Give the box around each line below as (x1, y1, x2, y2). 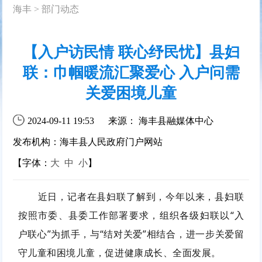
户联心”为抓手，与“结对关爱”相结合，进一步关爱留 (18, 227, 244, 240)
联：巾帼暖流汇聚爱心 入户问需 (22, 64, 240, 81)
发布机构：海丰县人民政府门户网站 (13, 136, 163, 147)
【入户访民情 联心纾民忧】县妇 (22, 43, 240, 61)
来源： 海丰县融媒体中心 (108, 115, 214, 126)
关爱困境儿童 (85, 84, 177, 102)
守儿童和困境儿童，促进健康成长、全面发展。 (18, 246, 221, 259)
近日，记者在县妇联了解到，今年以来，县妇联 (37, 189, 244, 203)
